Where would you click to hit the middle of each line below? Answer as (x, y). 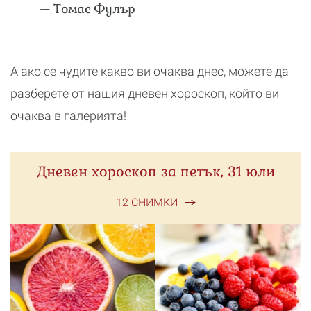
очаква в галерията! (68, 116)
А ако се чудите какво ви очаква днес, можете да (150, 71)
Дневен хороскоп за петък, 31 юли (155, 171)
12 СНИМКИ (146, 202)
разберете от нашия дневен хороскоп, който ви (145, 93)
